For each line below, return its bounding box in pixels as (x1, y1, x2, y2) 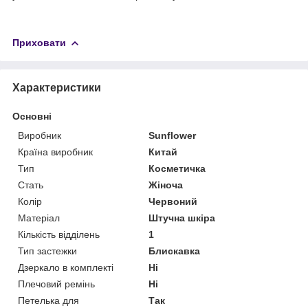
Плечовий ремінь (18, 278, 95, 289)
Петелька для (18, 294, 79, 306)
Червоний (148, 195, 198, 207)
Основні (12, 110, 52, 122)
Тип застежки (18, 245, 77, 256)
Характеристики (12, 81, 101, 93)
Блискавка (148, 245, 201, 256)
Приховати (12, 36, 66, 48)
